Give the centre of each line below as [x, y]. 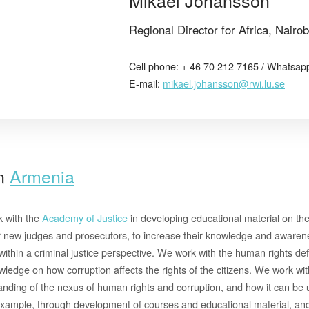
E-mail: [146, 83]
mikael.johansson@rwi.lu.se [224, 83]
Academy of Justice [85, 217]
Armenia [42, 176]
